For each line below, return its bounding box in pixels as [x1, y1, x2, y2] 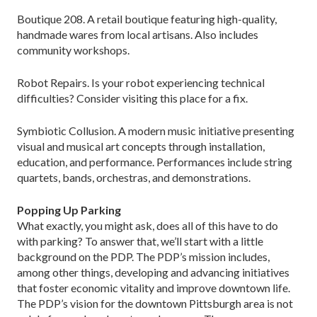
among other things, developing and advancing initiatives [17, 265, 289, 279]
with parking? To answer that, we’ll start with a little [17, 234, 263, 248]
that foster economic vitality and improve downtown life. [17, 280, 290, 294]
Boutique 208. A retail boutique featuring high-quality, [17, 11, 277, 25]
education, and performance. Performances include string [17, 154, 292, 168]
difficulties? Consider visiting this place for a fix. [17, 91, 248, 105]
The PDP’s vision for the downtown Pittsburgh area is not [17, 296, 293, 310]
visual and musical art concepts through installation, [17, 139, 265, 153]
